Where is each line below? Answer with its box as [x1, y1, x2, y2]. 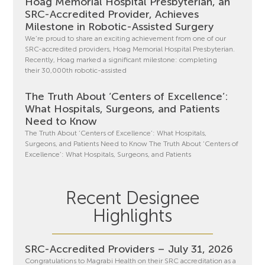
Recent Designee [66, 188, 199, 209]
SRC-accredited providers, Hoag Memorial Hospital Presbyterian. [25, 45, 235, 54]
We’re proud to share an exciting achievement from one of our [25, 34, 227, 43]
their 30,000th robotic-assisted [25, 66, 127, 75]
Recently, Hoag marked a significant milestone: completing [25, 56, 218, 64]
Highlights [93, 205, 172, 227]
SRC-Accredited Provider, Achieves [25, 8, 199, 21]
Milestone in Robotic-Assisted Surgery [25, 20, 214, 34]
